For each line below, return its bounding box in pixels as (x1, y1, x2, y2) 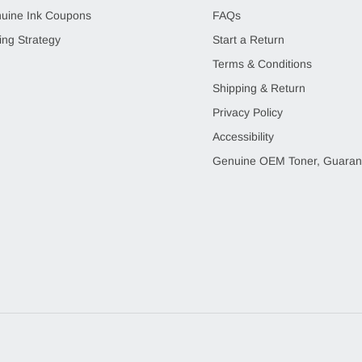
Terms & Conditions (213, 57, 312, 71)
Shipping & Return (213, 82, 305, 95)
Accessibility (213, 130, 274, 144)
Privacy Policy (213, 106, 283, 120)
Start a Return (213, 33, 284, 47)
